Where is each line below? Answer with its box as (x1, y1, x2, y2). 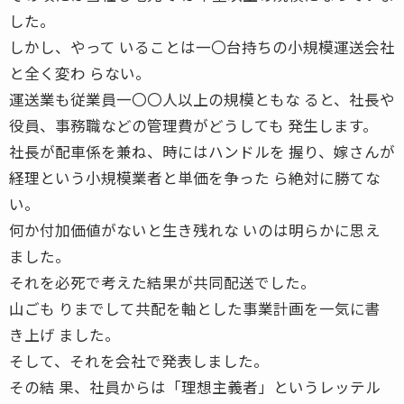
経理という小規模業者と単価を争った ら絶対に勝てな (9, 166, 381, 188)
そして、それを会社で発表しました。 (9, 349, 269, 372)
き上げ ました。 (9, 323, 120, 345)
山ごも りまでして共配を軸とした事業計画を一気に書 (9, 297, 381, 319)
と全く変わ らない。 (9, 61, 151, 84)
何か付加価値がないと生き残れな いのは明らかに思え (9, 218, 381, 241)
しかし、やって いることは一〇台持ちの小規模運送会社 (9, 35, 395, 58)
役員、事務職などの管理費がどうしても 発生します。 (9, 114, 378, 136)
